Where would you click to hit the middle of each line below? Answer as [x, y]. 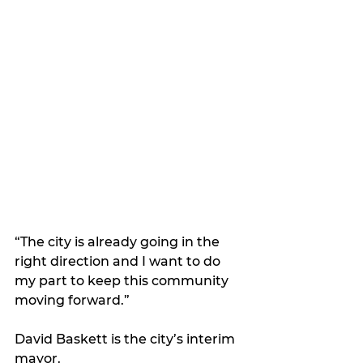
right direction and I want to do [119, 262]
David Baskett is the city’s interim [126, 340]
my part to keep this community [123, 281]
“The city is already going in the [119, 242]
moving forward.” [72, 301]
